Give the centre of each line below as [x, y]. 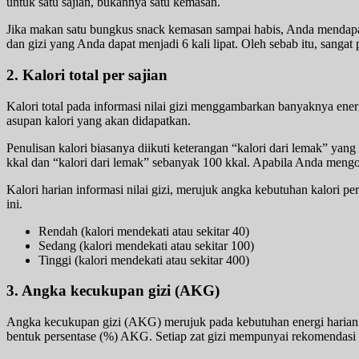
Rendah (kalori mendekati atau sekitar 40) [144, 231]
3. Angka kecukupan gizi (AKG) [113, 291]
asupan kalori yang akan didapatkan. [99, 120]
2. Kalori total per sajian [87, 75]
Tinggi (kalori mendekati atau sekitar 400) [144, 260]
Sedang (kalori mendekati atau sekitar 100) [146, 245]
